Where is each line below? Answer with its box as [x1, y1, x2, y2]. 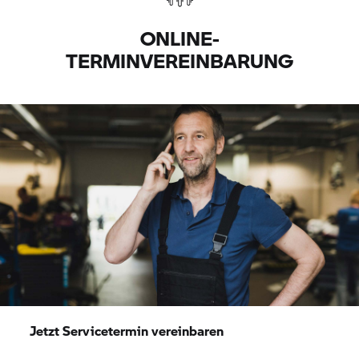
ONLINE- [139, 24, 220, 53]
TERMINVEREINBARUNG [66, 46, 293, 75]
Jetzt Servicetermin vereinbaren [30, 321, 224, 341]
